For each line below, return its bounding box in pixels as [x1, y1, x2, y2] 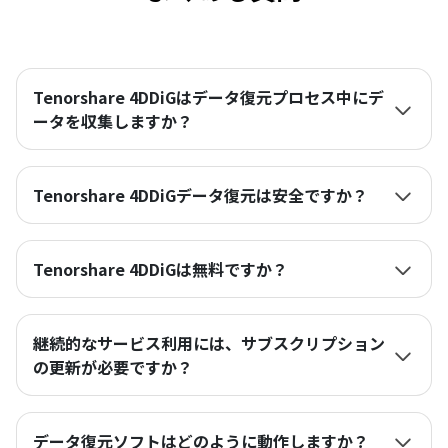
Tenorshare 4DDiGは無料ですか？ [33, 257, 288, 281]
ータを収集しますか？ [33, 109, 193, 133]
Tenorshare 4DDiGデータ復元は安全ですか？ [33, 183, 368, 207]
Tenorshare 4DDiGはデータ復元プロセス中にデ [33, 85, 384, 109]
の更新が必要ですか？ [33, 355, 193, 379]
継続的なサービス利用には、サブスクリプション [33, 331, 385, 355]
